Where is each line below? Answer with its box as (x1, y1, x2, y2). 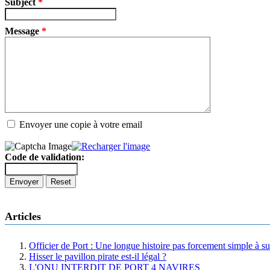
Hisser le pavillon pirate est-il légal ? (29, 251, 166, 262)
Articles (5, 210, 41, 223)
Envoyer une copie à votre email (19, 119, 142, 130)
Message (5, 26, 42, 37)
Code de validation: (5, 152, 84, 163)
